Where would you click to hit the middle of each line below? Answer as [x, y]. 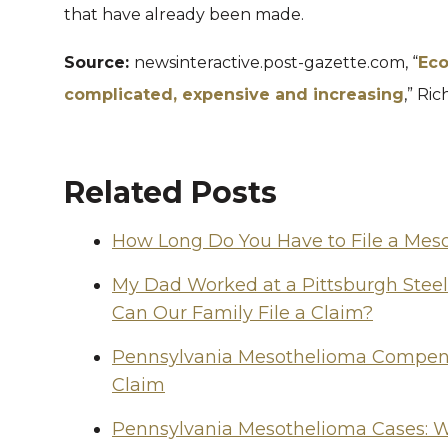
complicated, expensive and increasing [234, 94]
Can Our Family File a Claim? [242, 313]
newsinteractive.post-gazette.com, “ [276, 62]
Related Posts [170, 192]
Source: [99, 62]
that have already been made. [184, 14]
